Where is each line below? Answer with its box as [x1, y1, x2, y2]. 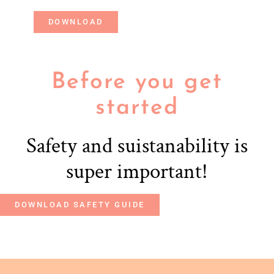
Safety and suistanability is [26, 132, 248, 160]
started [95, 97, 179, 120]
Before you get [51, 71, 223, 94]
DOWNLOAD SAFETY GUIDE [15, 200, 145, 210]
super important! [66, 158, 208, 186]
